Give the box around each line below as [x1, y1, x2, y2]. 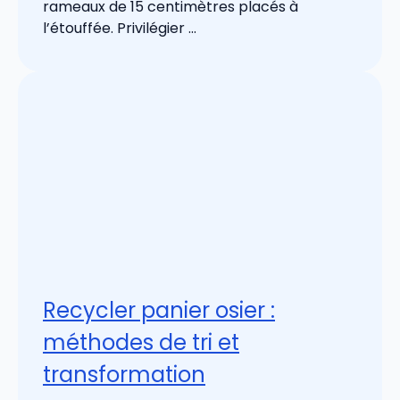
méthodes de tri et [43, 328, 239, 358]
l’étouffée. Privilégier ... [43, 17, 196, 38]
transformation [43, 360, 205, 390]
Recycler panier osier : [43, 296, 275, 326]
